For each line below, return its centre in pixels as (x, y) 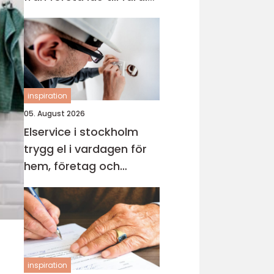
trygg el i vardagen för (85, 149)
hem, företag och (72, 166)
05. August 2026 (54, 113)
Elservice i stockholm (81, 132)
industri (44, 183)
